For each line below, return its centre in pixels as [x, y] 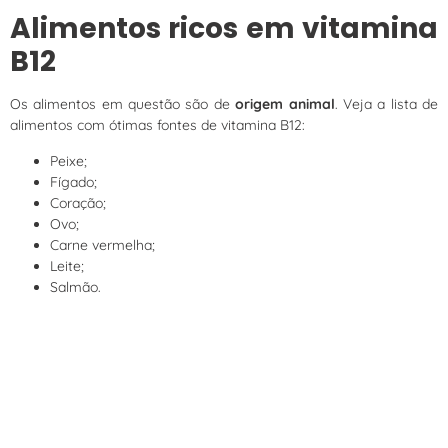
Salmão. [75, 286]
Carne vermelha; [102, 244]
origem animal [285, 104]
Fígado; [73, 181]
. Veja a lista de [386, 104]
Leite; [67, 265]
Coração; [78, 202]
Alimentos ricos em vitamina [224, 29]
